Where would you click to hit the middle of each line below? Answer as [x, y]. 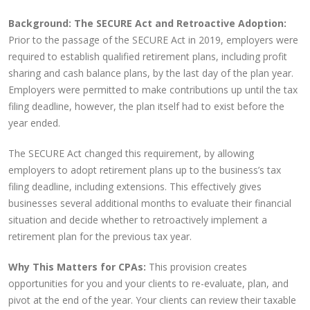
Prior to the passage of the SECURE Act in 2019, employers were [153, 40]
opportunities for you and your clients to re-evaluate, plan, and [148, 283]
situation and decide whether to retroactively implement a [138, 220]
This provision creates [197, 267]
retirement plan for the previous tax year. [100, 236]
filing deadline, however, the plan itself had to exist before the [146, 106]
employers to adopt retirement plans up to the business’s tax [145, 170]
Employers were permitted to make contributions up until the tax [153, 90]
